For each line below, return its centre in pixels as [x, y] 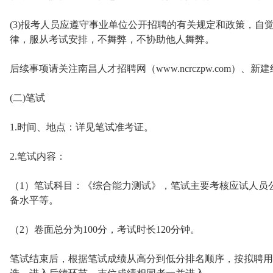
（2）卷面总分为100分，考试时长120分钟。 [105, 229]
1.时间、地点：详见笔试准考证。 [82, 127]
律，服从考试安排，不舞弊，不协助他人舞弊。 [112, 39]
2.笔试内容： [38, 156]
